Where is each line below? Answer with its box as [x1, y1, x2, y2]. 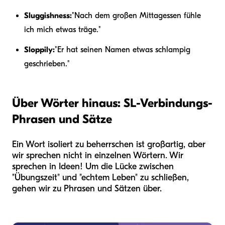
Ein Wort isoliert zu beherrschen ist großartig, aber [12, 139, 205, 150]
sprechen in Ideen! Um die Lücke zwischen [12, 161, 174, 172]
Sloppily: [24, 45, 55, 54]
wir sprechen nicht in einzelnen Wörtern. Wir [12, 150, 183, 161]
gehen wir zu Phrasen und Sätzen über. [12, 183, 162, 194]
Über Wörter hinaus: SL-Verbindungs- [12, 95, 212, 110]
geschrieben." [24, 59, 70, 68]
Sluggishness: [24, 11, 72, 20]
